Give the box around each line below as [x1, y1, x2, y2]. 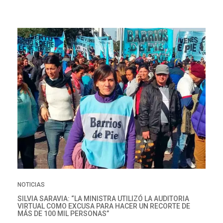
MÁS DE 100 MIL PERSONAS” [17, 210, 109, 218]
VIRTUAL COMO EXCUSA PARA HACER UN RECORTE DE [17, 202, 190, 211]
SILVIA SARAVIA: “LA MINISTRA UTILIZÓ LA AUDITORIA [17, 195, 189, 203]
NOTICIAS [17, 181, 45, 189]
